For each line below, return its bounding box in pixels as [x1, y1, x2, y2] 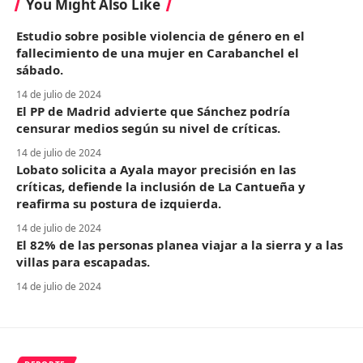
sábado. [16, 62, 63, 78]
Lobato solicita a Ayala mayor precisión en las [16, 161, 296, 177]
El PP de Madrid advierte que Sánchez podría [16, 103, 290, 119]
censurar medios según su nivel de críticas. [16, 120, 280, 136]
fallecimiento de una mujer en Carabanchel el [16, 45, 299, 61]
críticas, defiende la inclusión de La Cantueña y [16, 178, 305, 194]
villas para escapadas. [16, 254, 150, 270]
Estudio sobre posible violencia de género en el [16, 28, 305, 44]
